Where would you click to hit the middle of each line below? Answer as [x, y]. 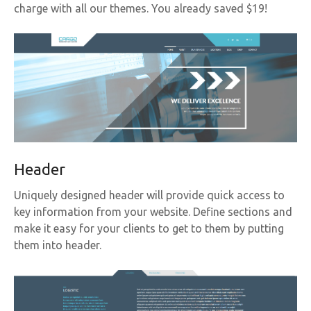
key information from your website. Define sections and [153, 212]
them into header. [58, 245]
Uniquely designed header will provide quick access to [149, 195]
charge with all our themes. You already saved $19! [141, 9]
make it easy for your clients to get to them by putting [149, 229]
